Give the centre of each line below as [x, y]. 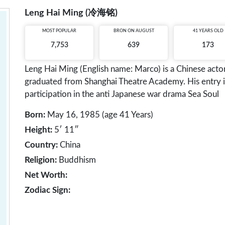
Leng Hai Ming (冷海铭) [71, 13]
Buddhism [76, 160]
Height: [38, 130]
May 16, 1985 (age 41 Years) [99, 115]
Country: [41, 145]
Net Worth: [46, 175]
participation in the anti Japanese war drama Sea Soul [122, 94]
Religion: [41, 160]
